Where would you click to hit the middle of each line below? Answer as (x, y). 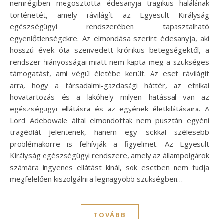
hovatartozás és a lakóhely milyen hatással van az (109, 97)
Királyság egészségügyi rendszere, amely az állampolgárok (109, 155)
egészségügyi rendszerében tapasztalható (109, 26)
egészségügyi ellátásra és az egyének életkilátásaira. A (109, 108)
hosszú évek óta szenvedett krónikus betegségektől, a (109, 50)
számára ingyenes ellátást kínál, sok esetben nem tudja (109, 167)
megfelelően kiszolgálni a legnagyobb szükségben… (96, 179)
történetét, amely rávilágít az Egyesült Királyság (109, 14)
